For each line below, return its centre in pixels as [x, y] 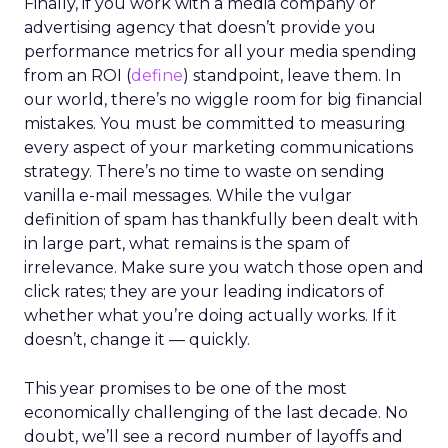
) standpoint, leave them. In [292, 75]
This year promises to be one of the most [185, 388]
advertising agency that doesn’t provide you [200, 27]
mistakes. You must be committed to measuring [215, 123]
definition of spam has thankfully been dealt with [221, 219]
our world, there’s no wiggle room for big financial [223, 99]
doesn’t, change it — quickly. [137, 339]
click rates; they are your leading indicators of [204, 291]
